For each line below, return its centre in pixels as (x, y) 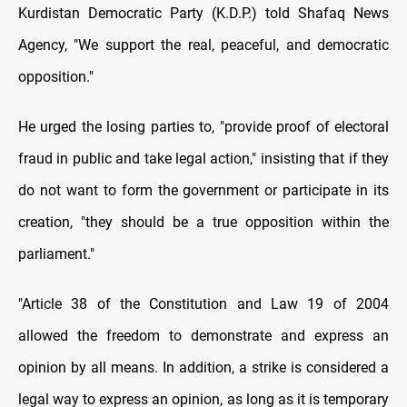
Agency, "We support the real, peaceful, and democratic (203, 45)
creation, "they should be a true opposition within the (203, 223)
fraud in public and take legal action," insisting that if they (203, 159)
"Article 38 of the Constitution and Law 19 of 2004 (203, 304)
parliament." (56, 254)
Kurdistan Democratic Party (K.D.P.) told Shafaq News (203, 14)
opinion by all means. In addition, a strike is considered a (203, 368)
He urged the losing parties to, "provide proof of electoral (203, 127)
